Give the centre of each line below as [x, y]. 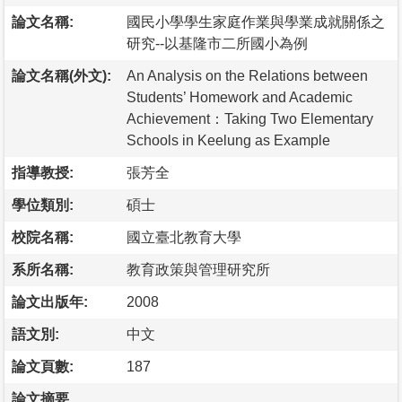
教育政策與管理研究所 [198, 269]
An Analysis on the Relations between [247, 75]
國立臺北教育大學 [184, 237]
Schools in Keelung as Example [228, 140]
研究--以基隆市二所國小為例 [217, 43]
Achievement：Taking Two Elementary [250, 118]
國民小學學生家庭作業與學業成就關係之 [256, 22]
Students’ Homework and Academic [240, 97]
